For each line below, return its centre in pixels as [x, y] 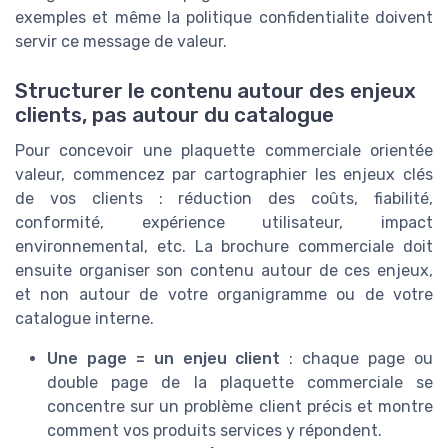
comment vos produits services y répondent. [214, 430]
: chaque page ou [357, 358]
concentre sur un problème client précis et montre [240, 406]
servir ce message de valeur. [121, 42]
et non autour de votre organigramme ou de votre [224, 294]
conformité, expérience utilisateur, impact [224, 222]
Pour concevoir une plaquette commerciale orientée [224, 150]
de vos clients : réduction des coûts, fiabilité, [224, 198]
